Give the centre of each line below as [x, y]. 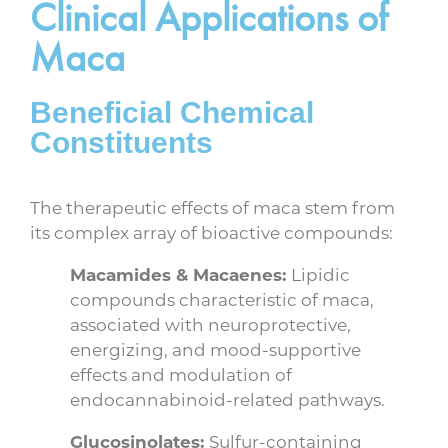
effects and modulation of [181, 374]
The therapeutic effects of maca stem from [212, 207]
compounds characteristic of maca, [222, 299]
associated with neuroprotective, [210, 324]
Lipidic [320, 274]
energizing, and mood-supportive [215, 349]
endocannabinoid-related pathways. [227, 399]
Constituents [121, 143]
